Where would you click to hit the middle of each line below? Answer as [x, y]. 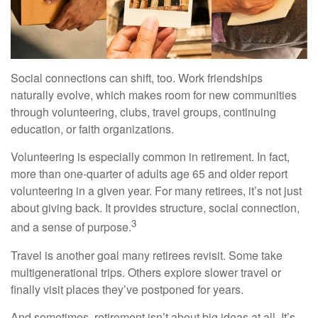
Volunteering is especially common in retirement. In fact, [150, 157]
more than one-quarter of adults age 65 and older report [149, 174]
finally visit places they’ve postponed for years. [127, 289]
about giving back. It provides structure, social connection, [155, 208]
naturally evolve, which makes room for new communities [154, 95]
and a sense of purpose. [71, 227]
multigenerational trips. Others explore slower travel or [146, 272]
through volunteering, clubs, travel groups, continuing [143, 112]
